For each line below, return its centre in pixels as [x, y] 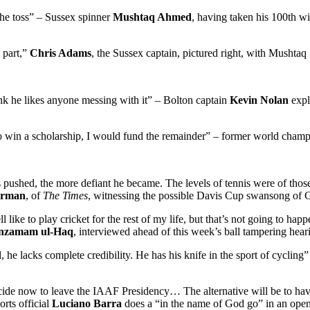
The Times [65, 195]
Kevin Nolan [259, 100]
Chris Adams [61, 53]
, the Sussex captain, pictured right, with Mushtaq [199, 53]
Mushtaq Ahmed [152, 17]
